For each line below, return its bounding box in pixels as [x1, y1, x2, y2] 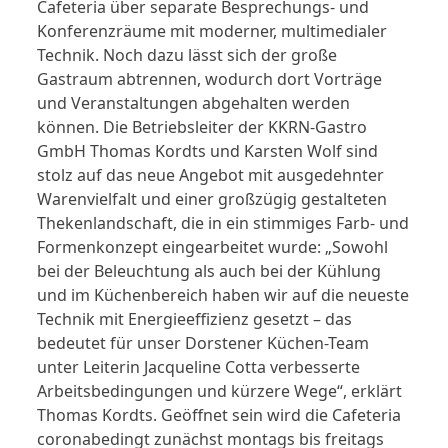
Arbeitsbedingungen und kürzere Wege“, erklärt [37, 380, 403, 403]
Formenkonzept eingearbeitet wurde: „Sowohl [37, 236, 389, 259]
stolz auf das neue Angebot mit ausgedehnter [37, 164, 385, 187]
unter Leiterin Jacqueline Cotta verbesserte [37, 356, 361, 379]
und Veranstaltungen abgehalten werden [37, 92, 351, 115]
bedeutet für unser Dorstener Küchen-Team [37, 332, 370, 355]
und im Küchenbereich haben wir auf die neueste [37, 284, 410, 307]
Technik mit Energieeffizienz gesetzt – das [37, 308, 353, 331]
